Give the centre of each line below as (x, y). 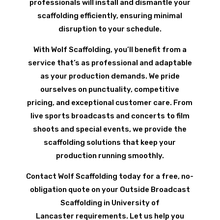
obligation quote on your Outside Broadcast (110, 190)
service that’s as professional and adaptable (110, 63)
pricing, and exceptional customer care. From (110, 103)
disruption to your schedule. (110, 29)
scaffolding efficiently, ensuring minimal (110, 16)
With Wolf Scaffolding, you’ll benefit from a (110, 50)
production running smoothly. (110, 156)
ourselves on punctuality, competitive (110, 90)
